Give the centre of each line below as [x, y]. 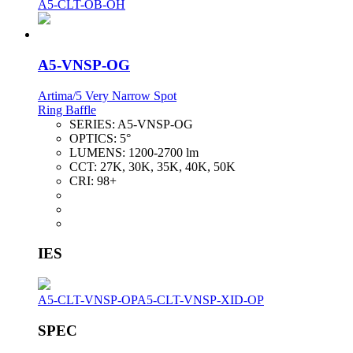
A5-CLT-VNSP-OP [87, 300]
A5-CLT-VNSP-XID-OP [201, 300]
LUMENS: [99, 152]
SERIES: [93, 124]
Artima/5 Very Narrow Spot [107, 95]
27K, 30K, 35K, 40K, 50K [168, 166]
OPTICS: [95, 138]
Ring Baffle [67, 110]
